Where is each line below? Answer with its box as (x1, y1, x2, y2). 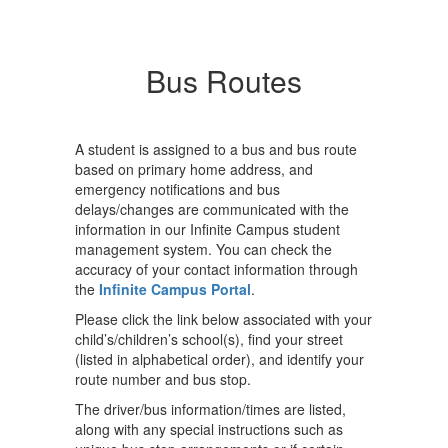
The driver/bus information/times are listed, (75, 399, 346, 419)
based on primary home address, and (75, 159, 313, 179)
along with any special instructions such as (75, 419, 343, 439)
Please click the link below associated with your (75, 309, 372, 329)
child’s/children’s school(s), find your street (75, 329, 343, 349)
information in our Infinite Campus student (75, 219, 340, 239)
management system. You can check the (75, 239, 332, 259)
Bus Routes (146, 59, 302, 102)
